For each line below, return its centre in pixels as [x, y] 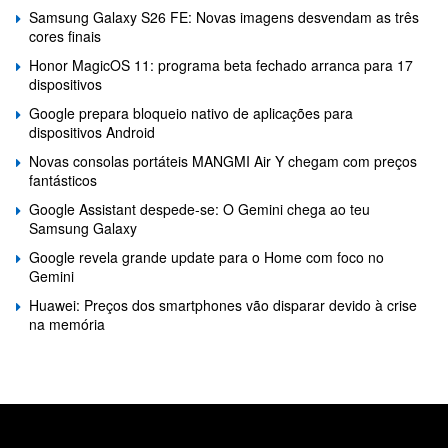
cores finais [65, 36]
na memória [67, 324]
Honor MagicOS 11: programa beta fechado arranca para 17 [221, 65]
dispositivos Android [92, 132]
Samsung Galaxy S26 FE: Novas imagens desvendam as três [224, 17]
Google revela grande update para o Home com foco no [206, 257]
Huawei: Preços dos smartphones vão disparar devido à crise [223, 305]
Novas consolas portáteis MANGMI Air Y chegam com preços [223, 161]
